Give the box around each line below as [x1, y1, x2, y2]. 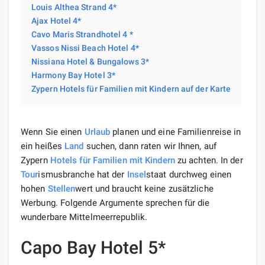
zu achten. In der [174, 154, 243, 166]
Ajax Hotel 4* [31, 15, 82, 25]
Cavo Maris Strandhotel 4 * [31, 29, 133, 39]
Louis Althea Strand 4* [31, 2, 117, 12]
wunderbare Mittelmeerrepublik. [21, 211, 148, 222]
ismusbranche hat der [38, 169, 127, 180]
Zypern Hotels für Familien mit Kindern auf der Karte [31, 83, 231, 93]
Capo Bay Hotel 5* [21, 237, 166, 258]
